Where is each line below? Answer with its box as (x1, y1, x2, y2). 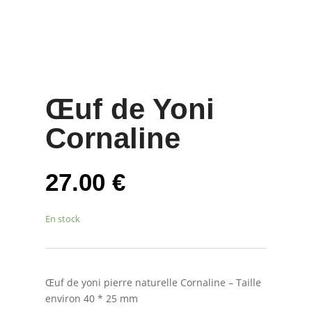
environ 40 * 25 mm (45, 291, 138, 305)
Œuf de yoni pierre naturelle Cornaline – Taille (45, 275, 261, 289)
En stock (45, 212, 80, 225)
